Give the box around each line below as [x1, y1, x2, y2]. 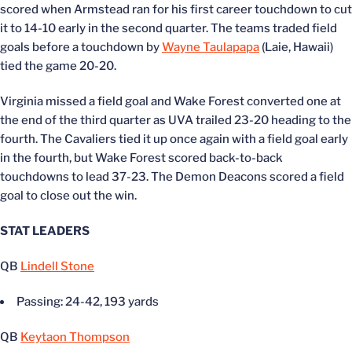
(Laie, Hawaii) [259, 40, 333, 54]
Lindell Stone [20, 259, 94, 273]
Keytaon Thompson [20, 330, 130, 344]
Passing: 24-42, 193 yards [16, 295, 159, 309]
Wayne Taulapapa [162, 40, 259, 54]
